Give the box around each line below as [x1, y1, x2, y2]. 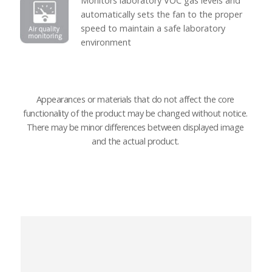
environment [80, 36, 131, 48]
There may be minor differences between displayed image [26, 121, 244, 134]
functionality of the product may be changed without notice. [23, 107, 248, 120]
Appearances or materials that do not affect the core [36, 93, 234, 106]
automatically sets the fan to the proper [80, 8, 242, 20]
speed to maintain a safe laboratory [80, 22, 225, 34]
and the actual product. [92, 135, 179, 148]
